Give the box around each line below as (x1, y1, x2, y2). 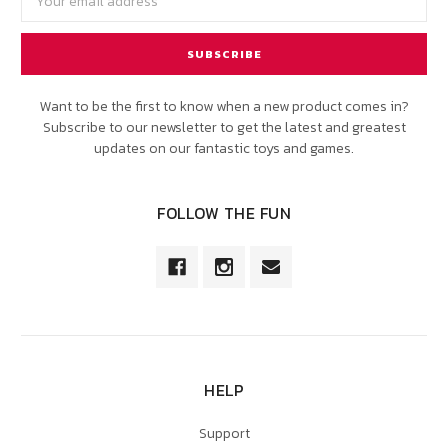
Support (198, 423, 250, 445)
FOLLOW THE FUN (157, 201, 291, 226)
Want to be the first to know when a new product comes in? (39, 96, 409, 118)
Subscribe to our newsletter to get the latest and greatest (42, 117, 406, 139)
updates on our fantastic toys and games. (94, 138, 354, 160)
